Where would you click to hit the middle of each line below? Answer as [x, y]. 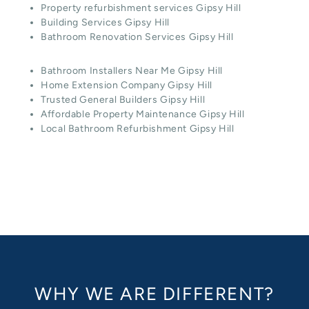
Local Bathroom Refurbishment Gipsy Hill [138, 129]
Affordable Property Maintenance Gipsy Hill [143, 114]
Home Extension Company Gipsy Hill [127, 86]
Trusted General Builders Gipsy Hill [123, 100]
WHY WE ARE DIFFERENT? [154, 293]
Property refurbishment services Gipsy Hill [141, 8]
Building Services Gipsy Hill [106, 23]
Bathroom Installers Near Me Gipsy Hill [132, 71]
